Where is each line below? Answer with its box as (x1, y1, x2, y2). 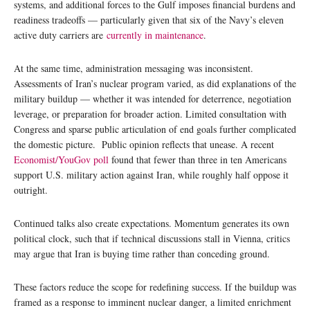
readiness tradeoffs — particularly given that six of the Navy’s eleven (14, 12, 284, 26)
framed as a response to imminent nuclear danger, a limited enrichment (14, 295, 291, 309)
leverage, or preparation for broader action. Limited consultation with (14, 107, 286, 120)
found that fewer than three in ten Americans (109, 152, 286, 166)
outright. (14, 183, 48, 197)
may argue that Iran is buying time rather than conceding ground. (14, 246, 270, 260)
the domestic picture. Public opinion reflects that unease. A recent (14, 137, 274, 151)
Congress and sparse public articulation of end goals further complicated (14, 122, 296, 136)
